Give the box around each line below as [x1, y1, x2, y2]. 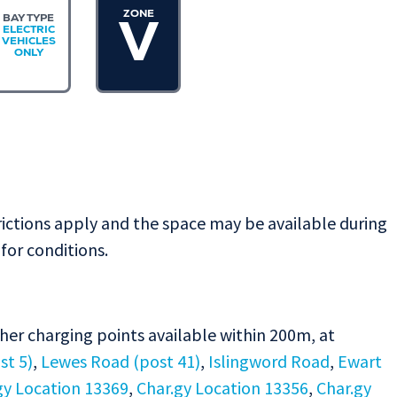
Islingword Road [208, 350, 330, 373]
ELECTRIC [2, 25, 55, 37]
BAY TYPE [3, 13, 54, 26]
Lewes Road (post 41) [41, 350, 200, 373]
